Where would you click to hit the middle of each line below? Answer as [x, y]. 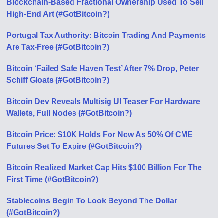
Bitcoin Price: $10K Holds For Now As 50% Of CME [100, 135]
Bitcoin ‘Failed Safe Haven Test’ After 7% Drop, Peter [103, 68]
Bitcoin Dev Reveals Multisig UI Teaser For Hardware [103, 101]
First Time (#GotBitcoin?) [53, 179]
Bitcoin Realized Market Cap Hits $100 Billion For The [104, 168]
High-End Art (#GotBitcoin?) [58, 14]
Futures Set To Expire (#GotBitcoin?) [74, 146]
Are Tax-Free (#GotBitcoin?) [58, 47]
